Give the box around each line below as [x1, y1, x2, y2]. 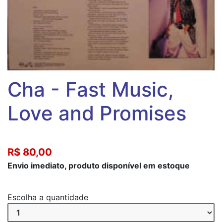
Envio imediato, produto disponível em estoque [7, 160, 190, 170]
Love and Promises [7, 101, 186, 125]
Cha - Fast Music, [7, 77, 174, 102]
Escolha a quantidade [7, 192, 88, 202]
